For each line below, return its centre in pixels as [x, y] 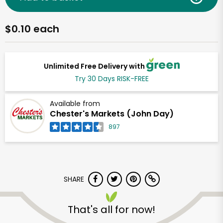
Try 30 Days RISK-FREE [111, 79]
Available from [75, 104]
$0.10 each [32, 29]
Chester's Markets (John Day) [112, 114]
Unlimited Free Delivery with [95, 66]
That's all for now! [111, 210]
